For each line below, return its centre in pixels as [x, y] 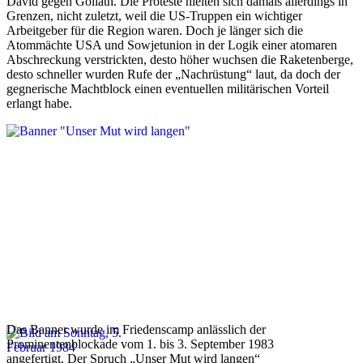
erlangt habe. [39, 103]
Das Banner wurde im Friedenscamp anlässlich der [136, 329]
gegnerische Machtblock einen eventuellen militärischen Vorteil [168, 88]
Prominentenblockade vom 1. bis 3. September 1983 [140, 344]
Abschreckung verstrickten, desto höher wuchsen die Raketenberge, [180, 59]
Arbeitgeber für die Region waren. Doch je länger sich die [155, 30]
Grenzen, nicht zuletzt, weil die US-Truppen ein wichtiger [154, 15]
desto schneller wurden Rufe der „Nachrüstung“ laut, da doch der [173, 74]
